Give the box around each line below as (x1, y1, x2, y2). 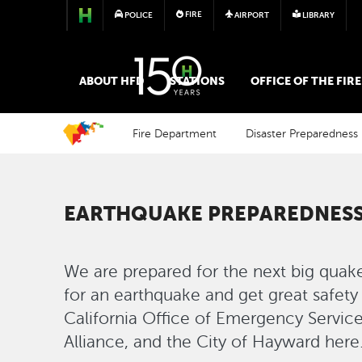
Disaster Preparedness (246, 127, 359, 140)
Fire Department (133, 127, 217, 140)
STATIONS (170, 74, 225, 87)
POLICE (123, 11, 153, 19)
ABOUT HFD (79, 74, 145, 87)
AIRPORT (234, 11, 270, 19)
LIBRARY (302, 11, 335, 19)
